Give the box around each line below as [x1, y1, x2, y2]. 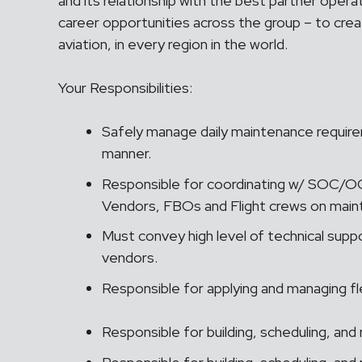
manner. [102, 144, 151, 162]
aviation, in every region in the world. [58, 35, 291, 53]
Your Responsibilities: [58, 78, 192, 97]
